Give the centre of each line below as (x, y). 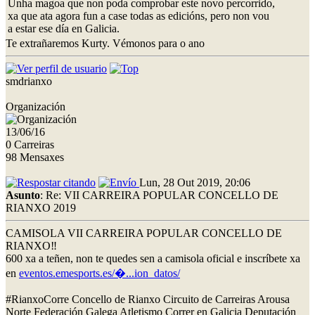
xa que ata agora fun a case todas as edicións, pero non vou (139, 15)
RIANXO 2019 (41, 207)
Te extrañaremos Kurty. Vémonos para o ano (105, 43)
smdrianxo (29, 81)
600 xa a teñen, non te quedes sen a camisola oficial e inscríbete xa (153, 258)
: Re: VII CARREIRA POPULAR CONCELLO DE (159, 195)
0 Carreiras (30, 144)
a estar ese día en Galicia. (64, 28)
